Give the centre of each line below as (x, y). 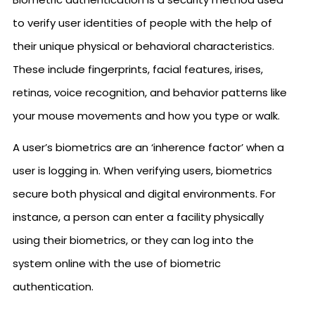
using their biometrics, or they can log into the (133, 240)
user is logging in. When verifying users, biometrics (142, 171)
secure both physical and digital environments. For (144, 194)
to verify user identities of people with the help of (142, 23)
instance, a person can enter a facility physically (138, 217)
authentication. (53, 287)
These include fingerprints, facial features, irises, (138, 69)
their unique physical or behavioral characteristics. (143, 46)
